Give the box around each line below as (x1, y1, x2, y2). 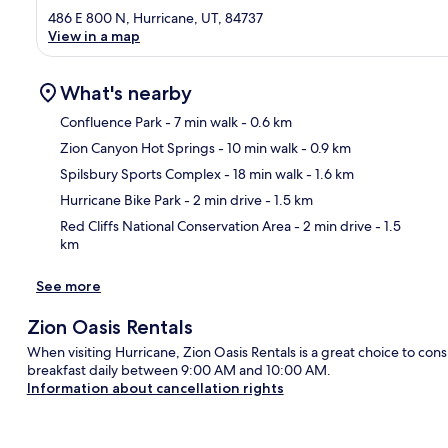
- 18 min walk (221, 164, 303, 183)
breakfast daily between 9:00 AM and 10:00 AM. (26, 360, 331, 379)
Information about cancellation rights (26, 378, 284, 397)
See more (36, 276, 101, 295)
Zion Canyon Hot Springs (60, 138, 215, 157)
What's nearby (60, 80, 192, 105)
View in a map (48, 26, 140, 45)
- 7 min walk (162, 112, 238, 131)
